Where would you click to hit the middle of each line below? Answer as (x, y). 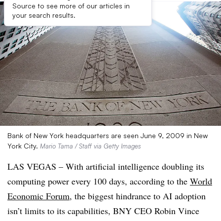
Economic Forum (38, 196)
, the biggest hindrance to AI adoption (138, 196)
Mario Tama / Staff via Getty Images (91, 146)
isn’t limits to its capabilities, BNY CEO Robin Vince (103, 211)
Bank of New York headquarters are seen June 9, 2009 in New (108, 135)
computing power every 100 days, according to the (99, 181)
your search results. (44, 15)
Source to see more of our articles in (71, 6)
